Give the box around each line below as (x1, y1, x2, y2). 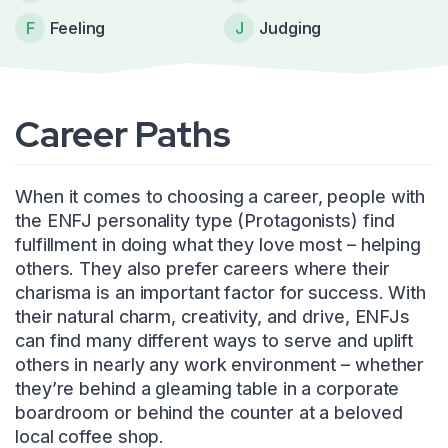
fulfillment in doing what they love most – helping (15, 233, 421, 255)
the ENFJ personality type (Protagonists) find (15, 209, 395, 231)
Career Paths (15, 109, 231, 158)
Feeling (50, 17, 106, 38)
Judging (259, 17, 322, 38)
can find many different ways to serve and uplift (15, 329, 414, 351)
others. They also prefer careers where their (15, 257, 390, 279)
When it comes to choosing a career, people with (15, 185, 426, 207)
